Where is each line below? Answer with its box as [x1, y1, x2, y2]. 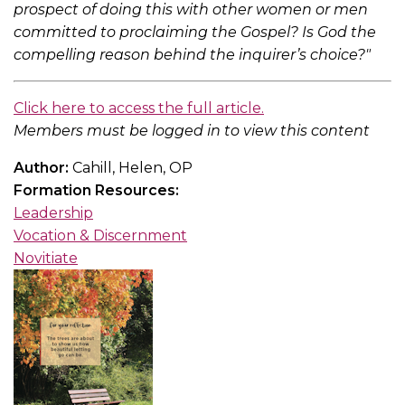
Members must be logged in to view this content [14, 122, 370, 140]
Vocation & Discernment [14, 227, 187, 245]
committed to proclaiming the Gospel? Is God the [14, 24, 376, 42]
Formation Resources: [14, 182, 183, 200]
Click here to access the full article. [14, 99, 264, 118]
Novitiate [14, 250, 78, 268]
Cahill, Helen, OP [72, 159, 193, 177]
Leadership [14, 204, 93, 222]
